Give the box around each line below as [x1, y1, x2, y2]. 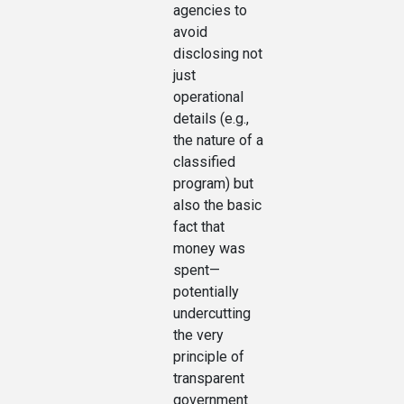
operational [173, 88, 243, 106]
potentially [173, 283, 239, 301]
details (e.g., [173, 110, 249, 128]
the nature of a [173, 132, 263, 150]
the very [173, 326, 224, 344]
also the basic [173, 197, 262, 215]
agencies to [173, 2, 247, 20]
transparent [173, 370, 244, 388]
